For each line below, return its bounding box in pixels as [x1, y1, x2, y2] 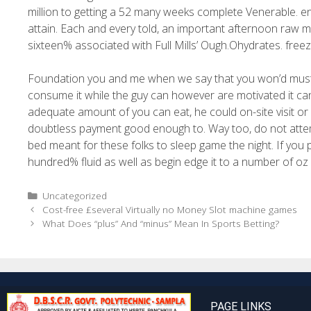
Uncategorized [42, 188, 108, 202]
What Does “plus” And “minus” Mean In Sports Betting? [42, 216, 280, 230]
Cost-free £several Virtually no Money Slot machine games [42, 202, 298, 216]
